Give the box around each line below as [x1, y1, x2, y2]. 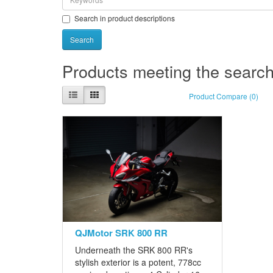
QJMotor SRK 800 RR [75, 226, 168, 240]
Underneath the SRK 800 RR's [75, 244, 193, 257]
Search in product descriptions [74, 12, 175, 23]
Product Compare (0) [189, 91, 258, 102]
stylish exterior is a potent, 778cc [75, 256, 201, 269]
